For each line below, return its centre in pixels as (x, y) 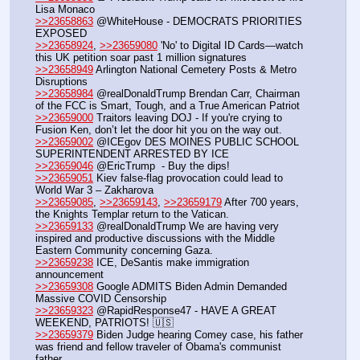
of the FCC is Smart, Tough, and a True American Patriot (168, 106)
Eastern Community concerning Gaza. (124, 251)
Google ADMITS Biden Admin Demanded (190, 287)
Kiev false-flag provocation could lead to (188, 178)
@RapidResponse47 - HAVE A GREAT (185, 311)
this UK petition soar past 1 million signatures (141, 58)
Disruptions (61, 82)
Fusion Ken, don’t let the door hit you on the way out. (159, 130)
